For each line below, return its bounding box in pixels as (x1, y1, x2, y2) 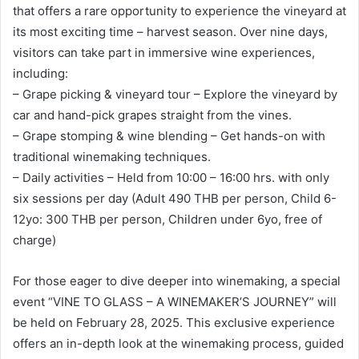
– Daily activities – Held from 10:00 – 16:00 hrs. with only (13, 169, 329, 185)
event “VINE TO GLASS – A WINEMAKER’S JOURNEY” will (13, 293, 337, 309)
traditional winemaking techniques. (13, 148, 211, 164)
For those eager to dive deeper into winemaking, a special (13, 272, 341, 288)
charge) (13, 232, 56, 248)
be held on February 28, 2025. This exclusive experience (13, 314, 335, 330)
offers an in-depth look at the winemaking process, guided (13, 335, 344, 351)
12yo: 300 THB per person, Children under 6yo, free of (13, 211, 322, 227)
